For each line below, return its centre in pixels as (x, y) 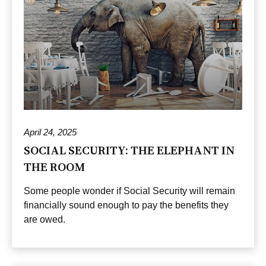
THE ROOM (54, 167)
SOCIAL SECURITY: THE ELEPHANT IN (129, 150)
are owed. (45, 219)
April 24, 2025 (50, 132)
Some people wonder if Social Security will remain (129, 191)
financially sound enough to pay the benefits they (126, 205)
